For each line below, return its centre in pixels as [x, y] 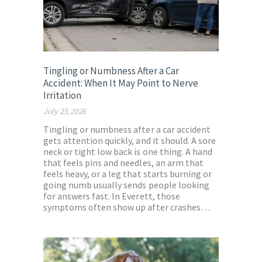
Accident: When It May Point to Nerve [121, 83]
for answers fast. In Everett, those [112, 196]
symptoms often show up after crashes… [127, 207]
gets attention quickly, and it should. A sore [130, 141]
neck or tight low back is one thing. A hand [128, 152]
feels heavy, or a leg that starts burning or [127, 174]
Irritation [62, 96]
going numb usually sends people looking [126, 185]
